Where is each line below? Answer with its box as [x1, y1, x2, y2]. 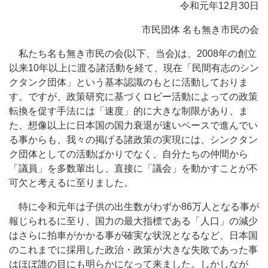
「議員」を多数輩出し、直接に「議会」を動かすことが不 [9, 163, 258, 173]
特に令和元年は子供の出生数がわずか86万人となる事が [9, 202, 259, 212]
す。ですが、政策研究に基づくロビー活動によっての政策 [9, 92, 258, 102]
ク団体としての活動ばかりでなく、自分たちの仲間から [9, 149, 248, 159]
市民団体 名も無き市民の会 [142, 25, 259, 35]
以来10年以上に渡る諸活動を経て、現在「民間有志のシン [9, 63, 259, 73]
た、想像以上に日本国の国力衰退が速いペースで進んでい [9, 120, 258, 130]
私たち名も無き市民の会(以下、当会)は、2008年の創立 [9, 48, 257, 59]
